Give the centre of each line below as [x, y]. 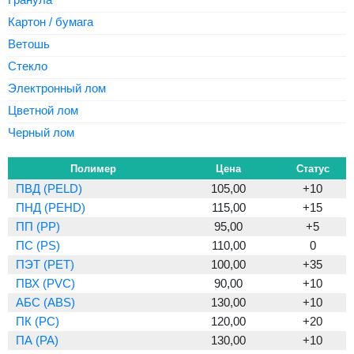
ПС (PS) [38, 245]
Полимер [93, 169]
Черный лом [41, 132]
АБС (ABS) [45, 302]
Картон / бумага [51, 22]
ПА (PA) [37, 340]
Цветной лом [43, 110]
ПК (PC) [38, 321]
